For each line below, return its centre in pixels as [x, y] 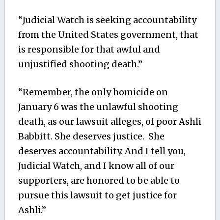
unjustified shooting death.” [80, 64]
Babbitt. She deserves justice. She [91, 136]
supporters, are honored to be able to [99, 180]
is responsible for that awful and [89, 49]
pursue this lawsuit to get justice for [97, 195]
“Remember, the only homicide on [93, 92]
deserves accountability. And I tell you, [102, 151]
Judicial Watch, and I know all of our [96, 165]
